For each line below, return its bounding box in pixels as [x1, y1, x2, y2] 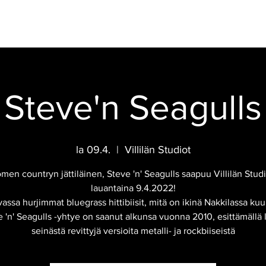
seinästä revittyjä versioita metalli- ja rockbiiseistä [31, 226, 235, 236]
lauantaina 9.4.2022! [90, 183, 176, 193]
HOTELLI [163, 20, 191, 31]
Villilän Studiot [124, 144, 191, 156]
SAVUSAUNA [209, 20, 255, 31]
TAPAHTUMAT [96, 20, 145, 31]
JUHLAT [50, 20, 78, 31]
